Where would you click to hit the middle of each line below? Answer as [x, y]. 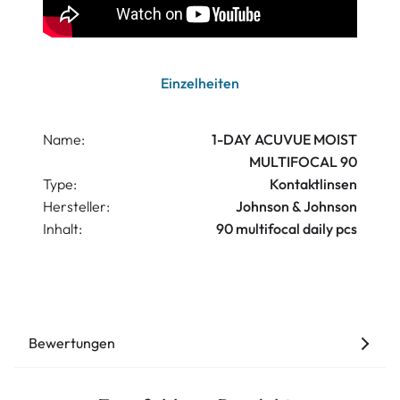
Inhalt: [62, 229]
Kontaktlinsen [313, 184]
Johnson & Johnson [296, 207]
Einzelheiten [200, 83]
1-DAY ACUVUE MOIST [284, 140]
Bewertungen [72, 343]
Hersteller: [76, 207]
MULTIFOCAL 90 [303, 162]
